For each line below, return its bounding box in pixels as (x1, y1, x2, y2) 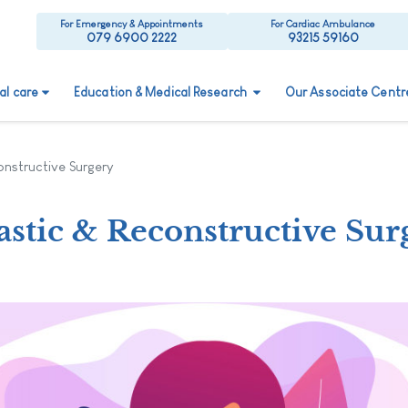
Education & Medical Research (74, 85, 250, 99)
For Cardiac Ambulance (270, 18, 376, 29)
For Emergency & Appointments (60, 18, 204, 29)
